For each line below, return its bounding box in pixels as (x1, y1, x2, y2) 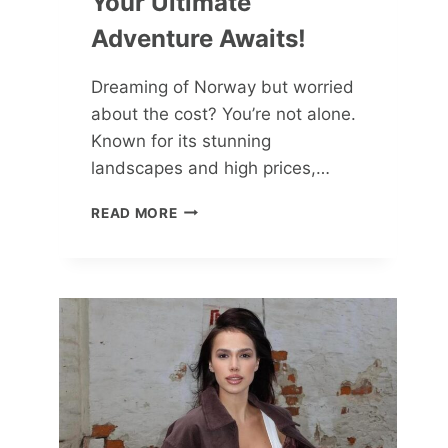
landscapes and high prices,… (91, 157, 331, 178)
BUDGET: (176, 262, 242, 279)
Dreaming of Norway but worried (91, 76, 355, 97)
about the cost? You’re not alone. (91, 103, 357, 124)
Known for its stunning (91, 130, 272, 151)
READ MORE (91, 204, 178, 221)
